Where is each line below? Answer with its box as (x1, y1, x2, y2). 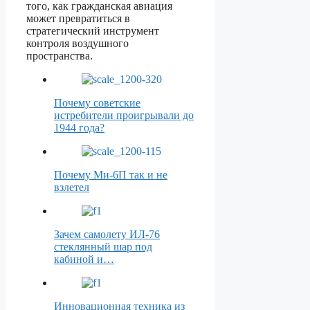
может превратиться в (26, 12, 130, 25)
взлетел (54, 181, 89, 194)
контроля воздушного (26, 37, 129, 50)
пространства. (26, 50, 93, 62)
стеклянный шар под (54, 241, 152, 253)
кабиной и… (54, 253, 114, 266)
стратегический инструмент (26, 25, 159, 37)
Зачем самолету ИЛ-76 (54, 228, 160, 241)
